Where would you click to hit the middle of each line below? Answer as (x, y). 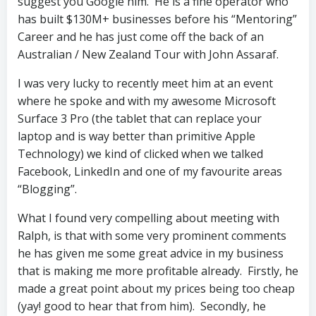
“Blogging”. (47, 189)
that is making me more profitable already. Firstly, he (158, 271)
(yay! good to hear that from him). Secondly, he (142, 306)
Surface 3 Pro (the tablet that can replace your (140, 119)
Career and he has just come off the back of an (141, 37)
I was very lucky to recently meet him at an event (145, 83)
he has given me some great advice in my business (151, 253)
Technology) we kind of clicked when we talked (140, 154)
